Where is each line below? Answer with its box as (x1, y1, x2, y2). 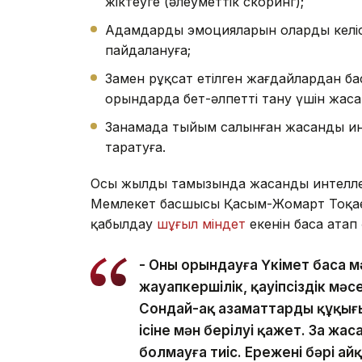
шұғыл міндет (157, 216, 246, 233)
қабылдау (90, 216, 157, 233)
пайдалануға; (105, 42, 191, 59)
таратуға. (105, 139, 166, 156)
